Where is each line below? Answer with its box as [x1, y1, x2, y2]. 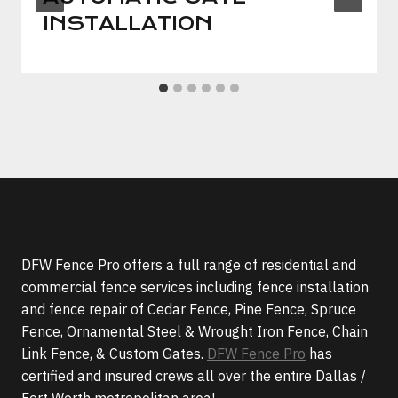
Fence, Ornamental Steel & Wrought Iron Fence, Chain [21, 322, 368, 340]
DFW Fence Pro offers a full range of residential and [21, 256, 356, 274]
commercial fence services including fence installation [21, 278, 369, 296]
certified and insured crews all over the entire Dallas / [21, 367, 366, 385]
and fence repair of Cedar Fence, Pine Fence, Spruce [21, 300, 356, 318]
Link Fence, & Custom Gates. [21, 345, 207, 362]
